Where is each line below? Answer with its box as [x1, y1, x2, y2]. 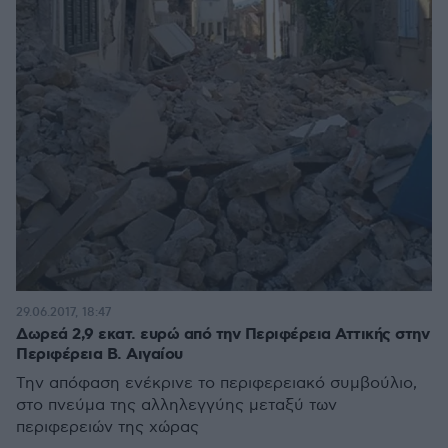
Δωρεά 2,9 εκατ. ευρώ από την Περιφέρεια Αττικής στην [16, 323, 429, 345]
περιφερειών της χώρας [16, 417, 199, 437]
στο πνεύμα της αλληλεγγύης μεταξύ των [16, 395, 337, 415]
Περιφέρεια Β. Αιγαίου [16, 343, 183, 365]
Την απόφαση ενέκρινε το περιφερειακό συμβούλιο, [16, 373, 417, 393]
